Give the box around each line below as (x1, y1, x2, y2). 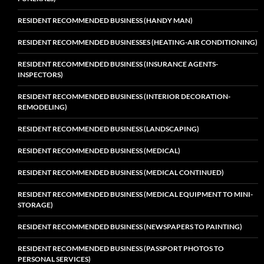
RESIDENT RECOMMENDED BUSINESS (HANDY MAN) (18, 15, 193, 25)
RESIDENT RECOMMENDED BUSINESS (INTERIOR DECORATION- (18, 91, 230, 101)
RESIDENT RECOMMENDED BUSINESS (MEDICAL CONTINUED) (18, 167, 224, 177)
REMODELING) (18, 102, 67, 111)
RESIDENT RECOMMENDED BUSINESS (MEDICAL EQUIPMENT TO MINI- (18, 189, 253, 199)
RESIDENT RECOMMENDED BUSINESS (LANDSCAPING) (18, 124, 199, 133)
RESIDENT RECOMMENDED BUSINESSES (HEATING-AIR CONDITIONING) (18, 37, 258, 47)
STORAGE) (18, 200, 53, 209)
